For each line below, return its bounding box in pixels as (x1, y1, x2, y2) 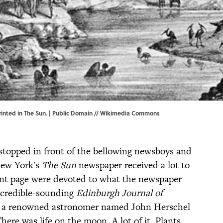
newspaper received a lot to (76, 158, 190, 172)
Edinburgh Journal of (76, 186, 163, 200)
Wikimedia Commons (100, 109, 160, 118)
